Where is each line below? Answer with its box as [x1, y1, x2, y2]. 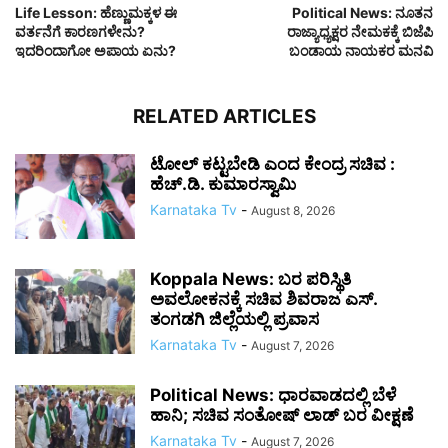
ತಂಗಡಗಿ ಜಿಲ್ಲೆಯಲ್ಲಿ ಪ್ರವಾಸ [150, 309, 319, 330]
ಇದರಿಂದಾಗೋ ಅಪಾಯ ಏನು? [15, 42, 176, 60]
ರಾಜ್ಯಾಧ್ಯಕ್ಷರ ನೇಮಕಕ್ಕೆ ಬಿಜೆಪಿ [287, 23, 433, 41]
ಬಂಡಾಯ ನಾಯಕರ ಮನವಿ [289, 42, 433, 60]
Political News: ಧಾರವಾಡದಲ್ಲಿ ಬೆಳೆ [150, 385, 396, 406]
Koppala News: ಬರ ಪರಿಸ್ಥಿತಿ [150, 269, 351, 290]
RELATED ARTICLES [132, 105, 316, 129]
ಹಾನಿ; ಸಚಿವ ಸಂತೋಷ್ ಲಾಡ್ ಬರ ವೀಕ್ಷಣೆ [150, 405, 413, 426]
